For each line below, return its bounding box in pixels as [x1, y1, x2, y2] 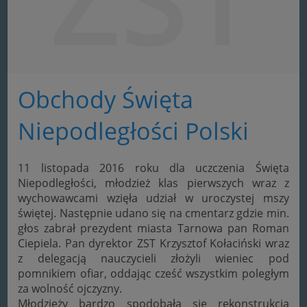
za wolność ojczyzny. [18, 280, 123, 296]
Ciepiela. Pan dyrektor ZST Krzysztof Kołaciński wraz [18, 235, 289, 251]
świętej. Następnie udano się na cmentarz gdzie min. [18, 205, 289, 221]
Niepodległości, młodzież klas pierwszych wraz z [18, 175, 289, 191]
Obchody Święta [18, 83, 194, 115]
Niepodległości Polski [18, 114, 249, 147]
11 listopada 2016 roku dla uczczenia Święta [18, 160, 289, 175]
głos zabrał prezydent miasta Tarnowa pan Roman [18, 220, 289, 236]
